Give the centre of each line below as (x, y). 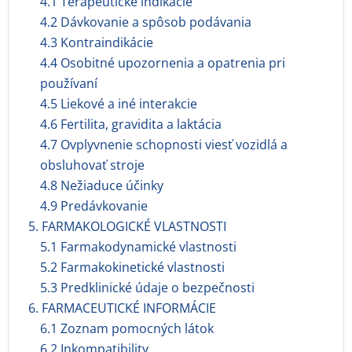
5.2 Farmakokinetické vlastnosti (132, 267)
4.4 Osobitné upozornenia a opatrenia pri (163, 63)
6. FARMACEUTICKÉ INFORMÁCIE (122, 308)
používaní (69, 83)
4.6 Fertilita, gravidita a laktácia (131, 124)
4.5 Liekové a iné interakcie (119, 104)
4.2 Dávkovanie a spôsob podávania (146, 22)
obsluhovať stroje (92, 165)
